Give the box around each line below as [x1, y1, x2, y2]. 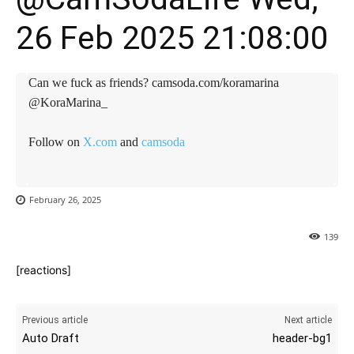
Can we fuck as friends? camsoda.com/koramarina [28, 75, 279, 89]
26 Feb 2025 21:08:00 [16, 18, 329, 57]
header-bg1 [272, 330, 332, 345]
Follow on [28, 134, 83, 149]
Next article [284, 314, 332, 326]
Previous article [22, 314, 88, 326]
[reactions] [16, 262, 71, 277]
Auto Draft [22, 330, 79, 345]
